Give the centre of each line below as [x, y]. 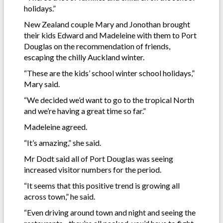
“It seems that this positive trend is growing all [102, 186]
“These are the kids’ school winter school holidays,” [109, 73]
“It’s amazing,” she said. [63, 143]
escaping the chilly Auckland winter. [85, 57]
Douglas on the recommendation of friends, [97, 46]
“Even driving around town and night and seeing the [110, 213]
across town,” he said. [60, 197]
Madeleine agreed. [56, 127]
